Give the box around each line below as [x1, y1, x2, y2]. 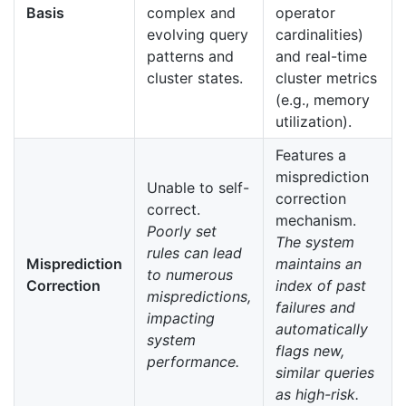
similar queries [275, 363, 374, 382]
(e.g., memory [275, 91, 370, 110]
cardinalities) [275, 25, 363, 44]
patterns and [147, 47, 234, 66]
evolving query [147, 25, 248, 44]
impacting [147, 309, 215, 328]
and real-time [275, 47, 367, 66]
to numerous [147, 266, 233, 285]
